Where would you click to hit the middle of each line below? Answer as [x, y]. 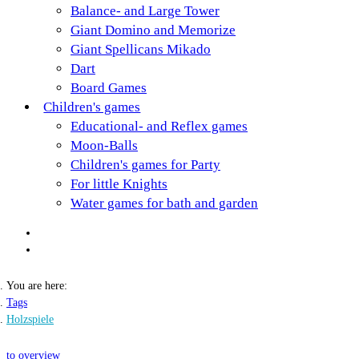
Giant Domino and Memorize [153, 30]
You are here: [37, 286]
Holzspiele [30, 319]
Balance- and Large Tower [145, 11]
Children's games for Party [145, 165]
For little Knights [119, 184]
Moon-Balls [104, 145]
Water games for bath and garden [164, 203]
